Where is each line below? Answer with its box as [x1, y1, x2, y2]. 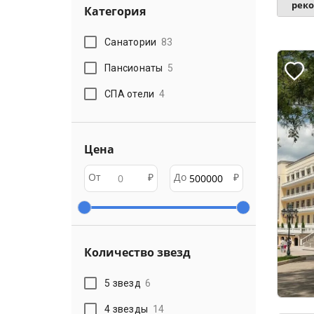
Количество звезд [84, 245, 191, 260]
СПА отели [104, 88, 155, 100]
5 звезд [104, 277, 141, 289]
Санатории [104, 36, 157, 48]
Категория [84, 4, 146, 19]
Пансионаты [104, 62, 163, 74]
